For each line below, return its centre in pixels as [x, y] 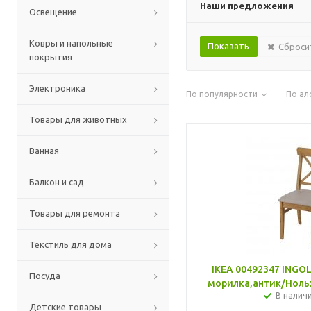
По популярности [222, 94]
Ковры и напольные [71, 43]
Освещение [53, 12]
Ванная [44, 151]
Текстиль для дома [70, 244]
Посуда [45, 276]
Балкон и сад [57, 182]
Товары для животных [78, 119]
